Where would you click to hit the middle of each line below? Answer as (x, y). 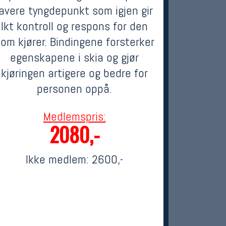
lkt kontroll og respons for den (75, 26)
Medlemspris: (74, 116)
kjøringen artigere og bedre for (75, 73)
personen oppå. (75, 89)
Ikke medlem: (59, 159)
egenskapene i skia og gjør (75, 57)
